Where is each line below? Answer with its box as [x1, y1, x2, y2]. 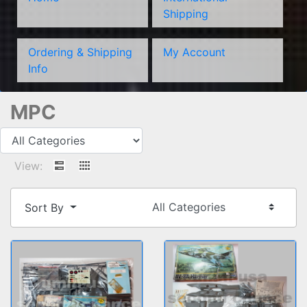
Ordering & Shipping [28, 45, 132, 59]
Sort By [25, 200, 67, 214]
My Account [162, 45, 225, 59]
